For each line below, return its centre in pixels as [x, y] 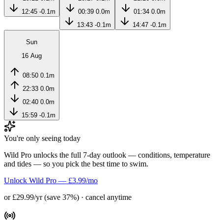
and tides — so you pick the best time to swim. [76, 164]
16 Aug [32, 55]
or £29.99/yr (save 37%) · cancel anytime [68, 197]
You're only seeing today [42, 138]
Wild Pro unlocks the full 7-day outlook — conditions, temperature [107, 155]
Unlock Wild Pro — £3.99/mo [51, 181]
